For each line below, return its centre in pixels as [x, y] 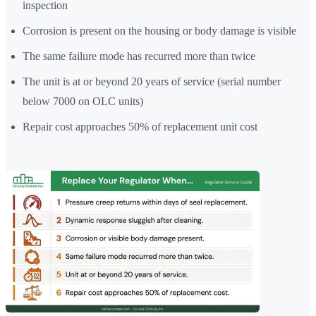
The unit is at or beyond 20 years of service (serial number [152, 82]
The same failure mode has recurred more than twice [139, 56]
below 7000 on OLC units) [83, 102]
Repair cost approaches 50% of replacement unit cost [140, 127]
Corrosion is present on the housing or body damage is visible [159, 31]
